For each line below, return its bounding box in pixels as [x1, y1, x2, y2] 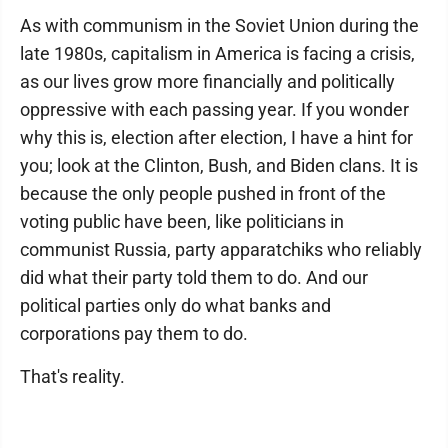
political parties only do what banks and [20, 295, 331, 316]
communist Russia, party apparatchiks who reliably [20, 239, 422, 260]
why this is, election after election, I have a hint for [20, 127, 413, 148]
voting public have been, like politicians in [20, 211, 344, 232]
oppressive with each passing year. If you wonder [20, 99, 409, 120]
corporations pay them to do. [20, 323, 248, 344]
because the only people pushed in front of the [20, 183, 386, 204]
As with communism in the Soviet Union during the [20, 15, 419, 36]
